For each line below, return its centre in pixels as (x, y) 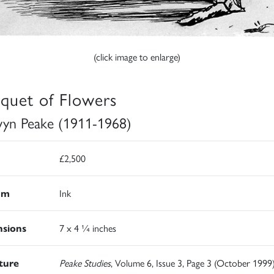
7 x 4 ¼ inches (87, 228)
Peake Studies (85, 263)
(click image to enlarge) (137, 57)
